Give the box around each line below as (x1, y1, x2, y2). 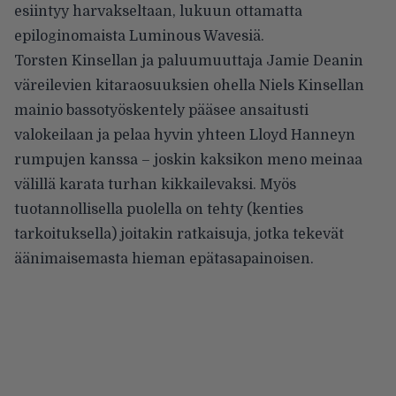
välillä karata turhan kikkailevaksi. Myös (14, 176, 296, 193)
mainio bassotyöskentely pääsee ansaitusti (14, 102, 308, 118)
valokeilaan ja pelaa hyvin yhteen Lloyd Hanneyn (14, 126, 355, 143)
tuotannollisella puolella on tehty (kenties (14, 201, 303, 217)
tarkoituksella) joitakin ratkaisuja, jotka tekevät (14, 225, 344, 242)
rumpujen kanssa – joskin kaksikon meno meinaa (14, 151, 362, 168)
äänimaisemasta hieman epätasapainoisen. (14, 250, 314, 267)
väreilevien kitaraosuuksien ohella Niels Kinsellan (14, 77, 364, 94)
